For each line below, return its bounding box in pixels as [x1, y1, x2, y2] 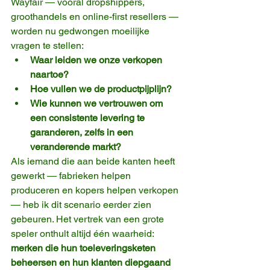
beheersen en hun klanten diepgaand [11, 256, 173, 268]
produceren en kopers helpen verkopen [11, 184, 181, 196]
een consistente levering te [30, 111, 147, 124]
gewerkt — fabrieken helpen [11, 169, 133, 181]
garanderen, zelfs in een [30, 126, 136, 138]
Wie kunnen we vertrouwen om [30, 97, 165, 109]
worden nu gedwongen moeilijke [11, 25, 152, 37]
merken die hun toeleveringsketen [11, 242, 158, 254]
